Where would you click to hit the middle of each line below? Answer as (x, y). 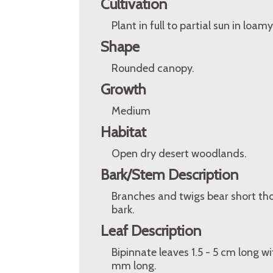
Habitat (123, 132)
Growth (123, 89)
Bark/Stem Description (169, 175)
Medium (131, 111)
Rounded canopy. (153, 68)
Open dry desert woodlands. (179, 154)
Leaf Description (151, 231)
